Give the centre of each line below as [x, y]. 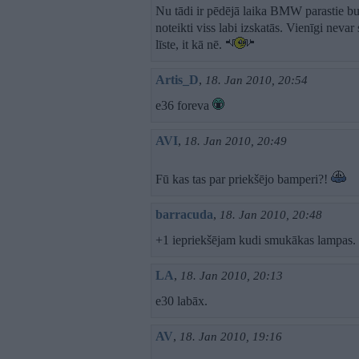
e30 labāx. [182, 301]
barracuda [184, 214]
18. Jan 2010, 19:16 [231, 337]
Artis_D [177, 80]
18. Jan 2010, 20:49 [236, 141]
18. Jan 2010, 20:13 [232, 276]
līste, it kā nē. [190, 44]
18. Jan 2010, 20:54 [256, 80]
